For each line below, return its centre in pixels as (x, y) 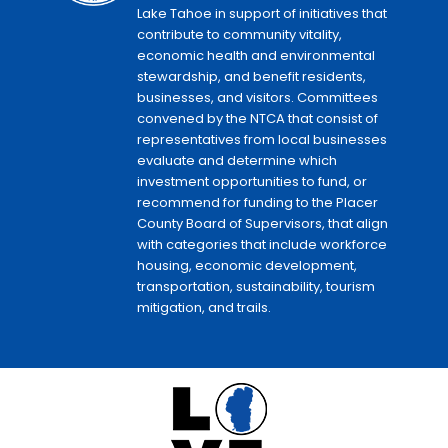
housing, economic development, (247, 266)
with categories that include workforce (262, 245)
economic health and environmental (256, 56)
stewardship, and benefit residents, (251, 77)
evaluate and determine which (237, 161)
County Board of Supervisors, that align (262, 224)
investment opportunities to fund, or (252, 182)
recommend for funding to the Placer (257, 203)
